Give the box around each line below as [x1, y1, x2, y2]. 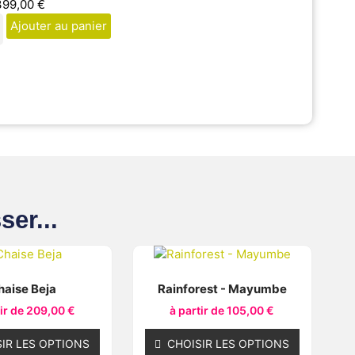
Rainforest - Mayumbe [157, 281, 287, 296]
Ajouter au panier [10, 18, 107, 34]
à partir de [170, 303, 227, 317]
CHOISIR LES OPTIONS [167, 336, 290, 350]
